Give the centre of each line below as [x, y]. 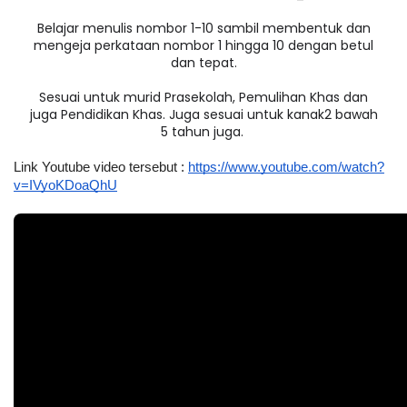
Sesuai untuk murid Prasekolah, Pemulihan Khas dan [203, 97]
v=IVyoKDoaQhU [65, 185]
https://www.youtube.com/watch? [286, 167]
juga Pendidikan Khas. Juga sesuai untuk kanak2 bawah [203, 114]
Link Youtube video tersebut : [101, 167]
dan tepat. [203, 63]
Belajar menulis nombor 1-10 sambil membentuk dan [203, 28]
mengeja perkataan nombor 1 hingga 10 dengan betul [203, 45]
